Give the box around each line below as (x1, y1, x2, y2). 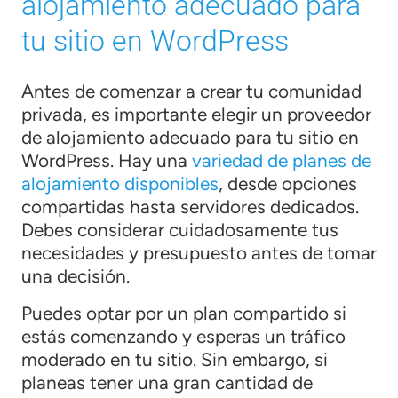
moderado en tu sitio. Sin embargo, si (21, 347, 328, 370)
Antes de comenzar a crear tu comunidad (21, 79, 362, 102)
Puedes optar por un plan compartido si (21, 301, 346, 324)
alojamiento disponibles (21, 171, 219, 195)
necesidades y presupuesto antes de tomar (21, 241, 377, 264)
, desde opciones (219, 171, 357, 195)
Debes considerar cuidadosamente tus (21, 218, 338, 241)
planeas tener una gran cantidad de (21, 370, 313, 394)
